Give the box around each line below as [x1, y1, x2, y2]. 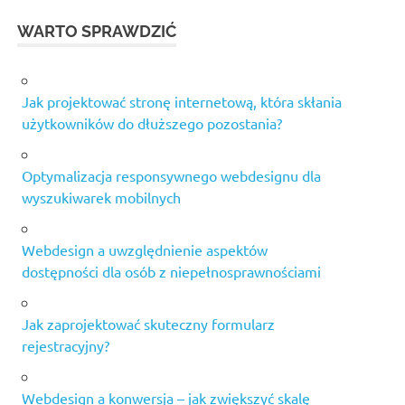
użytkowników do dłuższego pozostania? [22, 114, 282, 133]
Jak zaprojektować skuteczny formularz [22, 315, 275, 334]
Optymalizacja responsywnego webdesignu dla [22, 166, 321, 185]
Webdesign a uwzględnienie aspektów [22, 240, 268, 259]
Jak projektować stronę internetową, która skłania [22, 92, 342, 111]
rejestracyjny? [22, 336, 109, 355]
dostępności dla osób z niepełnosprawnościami [22, 262, 321, 281]
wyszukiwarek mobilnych [22, 188, 181, 207]
